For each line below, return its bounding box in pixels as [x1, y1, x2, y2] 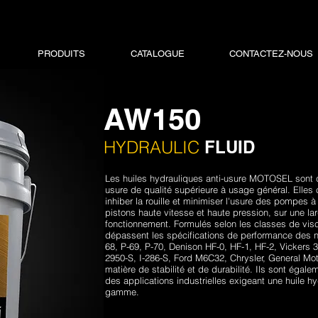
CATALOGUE [130, 48, 185, 59]
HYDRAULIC [103, 137, 204, 158]
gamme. [104, 286, 139, 297]
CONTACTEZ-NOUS [229, 48, 313, 59]
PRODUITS [38, 48, 86, 59]
